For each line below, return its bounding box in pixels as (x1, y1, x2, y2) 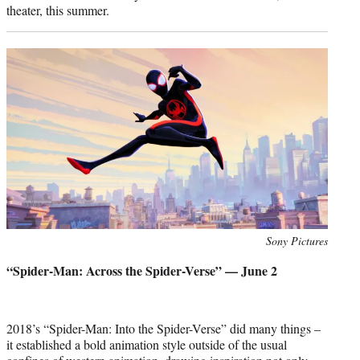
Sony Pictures (266, 232, 328, 248)
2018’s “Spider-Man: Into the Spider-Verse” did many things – (6, 319, 321, 337)
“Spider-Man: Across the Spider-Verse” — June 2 (6, 260, 277, 280)
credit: (6, 249, 35, 265)
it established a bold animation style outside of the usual (6, 335, 287, 353)
